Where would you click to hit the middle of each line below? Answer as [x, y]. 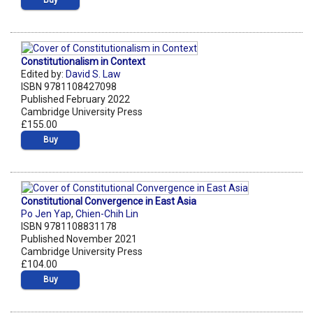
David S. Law [93, 74]
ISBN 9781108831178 [69, 227]
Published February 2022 [75, 99]
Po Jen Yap [46, 214]
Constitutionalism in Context [83, 61]
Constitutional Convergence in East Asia [109, 202]
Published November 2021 [79, 239]
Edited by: [43, 74]
